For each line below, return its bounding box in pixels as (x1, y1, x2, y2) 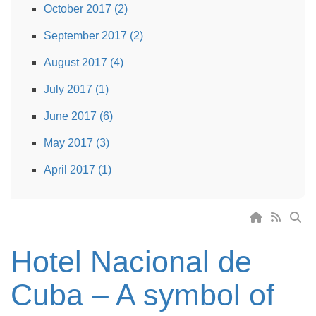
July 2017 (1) (44, 83, 109, 95)
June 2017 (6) (44, 110, 113, 122)
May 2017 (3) (44, 137, 109, 149)
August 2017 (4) (44, 56, 123, 68)
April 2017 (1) (44, 164, 111, 176)
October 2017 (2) (44, 3, 128, 15)
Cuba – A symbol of (11, 278, 274, 312)
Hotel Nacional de (11, 245, 252, 279)
